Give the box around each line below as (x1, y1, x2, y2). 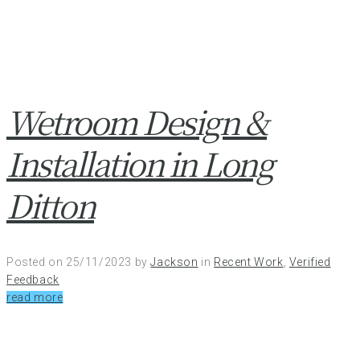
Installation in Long (6, 140, 272, 186)
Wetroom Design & (6, 98, 267, 145)
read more (6, 290, 63, 304)
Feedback (6, 272, 59, 286)
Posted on (6, 255, 66, 268)
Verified (288, 255, 331, 268)
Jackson (150, 255, 198, 268)
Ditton (6, 182, 94, 228)
